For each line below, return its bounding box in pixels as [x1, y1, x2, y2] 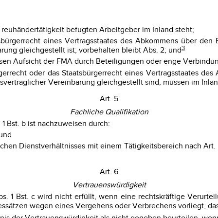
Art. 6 [100, 167, 118, 177]
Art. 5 [100, 94, 118, 104]
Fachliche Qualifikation [70, 107, 148, 117]
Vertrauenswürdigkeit [72, 180, 146, 190]
